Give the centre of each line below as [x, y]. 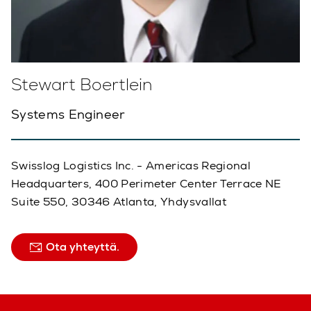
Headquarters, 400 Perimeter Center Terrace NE [146, 183]
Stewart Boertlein [82, 84]
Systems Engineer [68, 114]
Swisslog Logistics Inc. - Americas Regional [131, 165]
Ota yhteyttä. [81, 246]
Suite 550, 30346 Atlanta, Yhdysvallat [119, 201]
